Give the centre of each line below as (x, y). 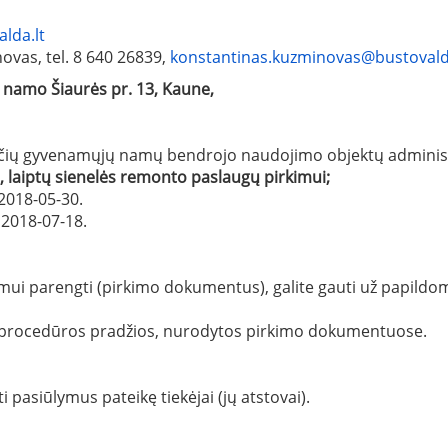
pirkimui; (297, 176)
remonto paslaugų (192, 176)
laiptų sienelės (64, 176)
